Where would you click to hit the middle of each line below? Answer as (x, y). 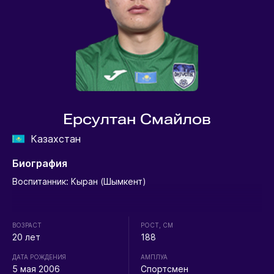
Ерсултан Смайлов (137, 120)
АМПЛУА (154, 257)
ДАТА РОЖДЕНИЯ (39, 257)
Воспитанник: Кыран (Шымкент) (79, 182)
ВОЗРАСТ (27, 225)
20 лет (26, 237)
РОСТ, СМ (157, 225)
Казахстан (55, 139)
